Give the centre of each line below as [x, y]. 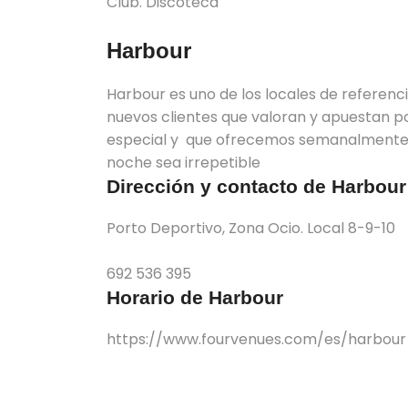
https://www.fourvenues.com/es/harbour [256, 339]
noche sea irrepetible [207, 163]
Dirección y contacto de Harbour [256, 186]
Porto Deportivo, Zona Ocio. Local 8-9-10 [253, 228]
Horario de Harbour [198, 297]
